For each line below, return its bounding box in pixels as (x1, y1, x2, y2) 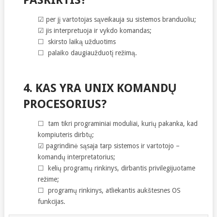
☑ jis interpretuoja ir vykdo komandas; (37, 26, 152, 34)
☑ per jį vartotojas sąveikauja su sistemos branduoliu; (37, 15, 196, 23)
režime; (37, 175, 59, 183)
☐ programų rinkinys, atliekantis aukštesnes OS (37, 186, 181, 194)
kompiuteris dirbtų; (37, 130, 94, 139)
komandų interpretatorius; (37, 153, 115, 161)
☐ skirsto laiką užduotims (37, 37, 116, 46)
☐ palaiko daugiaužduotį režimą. (37, 48, 137, 57)
